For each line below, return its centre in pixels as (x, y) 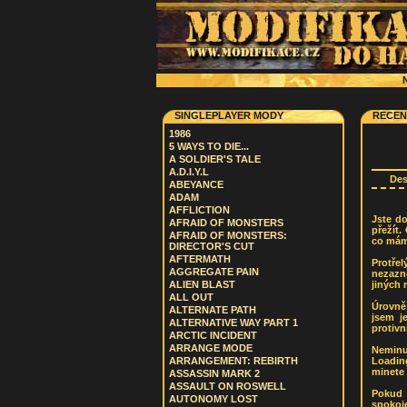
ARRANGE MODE (211, 348)
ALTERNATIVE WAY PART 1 (233, 323)
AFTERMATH (200, 259)
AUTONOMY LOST (213, 399)
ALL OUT (191, 297)
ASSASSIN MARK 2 (214, 373)
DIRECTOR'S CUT (212, 246)
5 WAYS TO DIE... (209, 146)
